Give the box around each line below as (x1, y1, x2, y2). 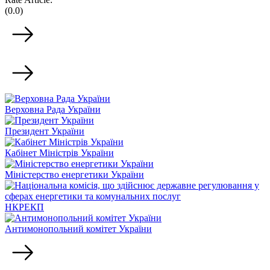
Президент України (5, 125, 84, 136)
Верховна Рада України (5, 104, 101, 115)
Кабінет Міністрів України (5, 147, 114, 158)
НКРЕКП (5, 201, 44, 212)
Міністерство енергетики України (5, 169, 144, 180)
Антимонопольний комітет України (5, 223, 152, 234)
